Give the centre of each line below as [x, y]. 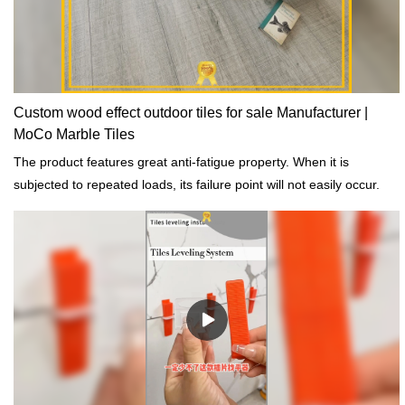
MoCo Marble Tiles [74, 135]
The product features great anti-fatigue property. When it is [181, 162]
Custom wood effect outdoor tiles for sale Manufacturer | [191, 113]
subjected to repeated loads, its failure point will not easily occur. [197, 185]
